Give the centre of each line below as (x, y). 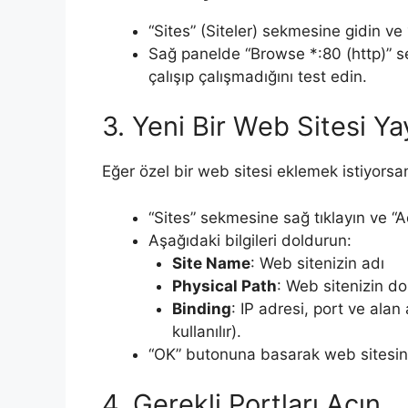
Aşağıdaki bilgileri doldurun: (250, 240)
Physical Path (224, 286)
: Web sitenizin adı (317, 263)
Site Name (211, 263)
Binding (201, 308)
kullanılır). (206, 331)
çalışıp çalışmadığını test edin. (258, 76)
